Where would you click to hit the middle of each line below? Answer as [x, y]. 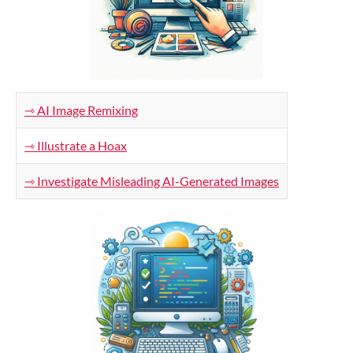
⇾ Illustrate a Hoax [76, 145]
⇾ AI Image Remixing [81, 110]
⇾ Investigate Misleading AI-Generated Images [152, 180]
